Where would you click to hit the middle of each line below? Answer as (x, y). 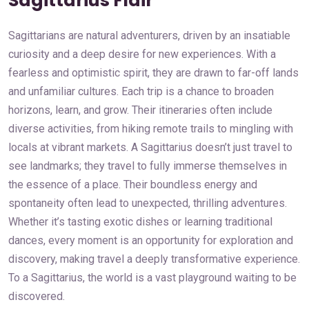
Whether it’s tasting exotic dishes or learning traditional (140, 221)
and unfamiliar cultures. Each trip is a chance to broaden (141, 91)
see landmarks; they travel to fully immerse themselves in (148, 166)
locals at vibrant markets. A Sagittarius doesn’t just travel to (150, 147)
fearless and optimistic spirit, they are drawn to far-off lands (153, 72)
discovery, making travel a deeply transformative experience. (154, 259)
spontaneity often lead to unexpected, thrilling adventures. (148, 203)
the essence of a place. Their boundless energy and (133, 184)
